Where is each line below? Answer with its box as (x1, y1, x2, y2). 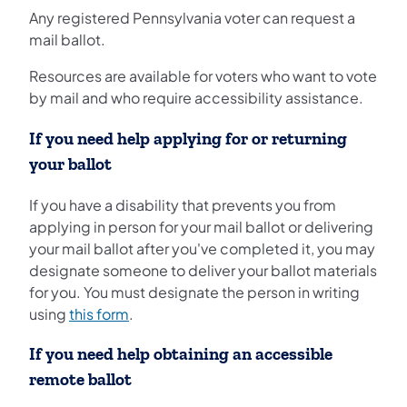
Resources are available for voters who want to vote (29, 66, 377, 86)
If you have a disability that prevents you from (29, 194, 336, 214)
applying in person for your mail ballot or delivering (29, 216, 373, 236)
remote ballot (29, 370, 132, 391)
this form (69, 303, 129, 323)
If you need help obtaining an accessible (29, 344, 333, 365)
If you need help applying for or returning (29, 128, 347, 149)
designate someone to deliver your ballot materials (29, 260, 377, 280)
